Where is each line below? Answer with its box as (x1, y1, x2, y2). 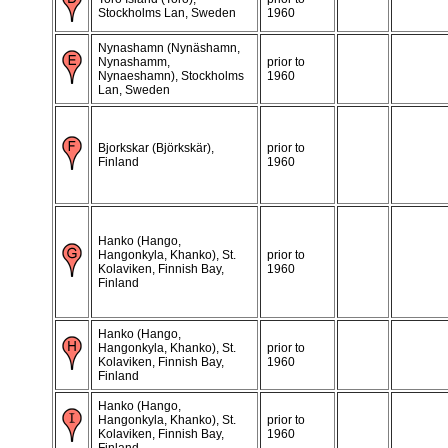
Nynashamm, (98, 54, 170, 69)
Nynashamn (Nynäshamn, (98, 40, 240, 55)
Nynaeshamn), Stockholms (98, 68, 244, 83)
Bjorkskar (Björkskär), (98, 140, 214, 155)
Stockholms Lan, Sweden (98, 5, 236, 20)
